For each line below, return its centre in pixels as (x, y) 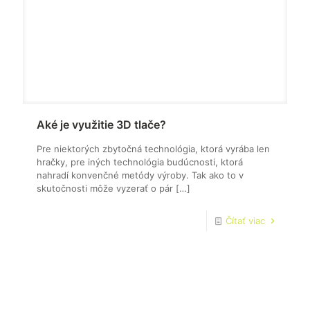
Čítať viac (247, 220)
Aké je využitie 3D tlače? (101, 124)
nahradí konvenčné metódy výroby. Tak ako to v (140, 175)
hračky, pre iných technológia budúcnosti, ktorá (140, 162)
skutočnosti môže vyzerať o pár (105, 188)
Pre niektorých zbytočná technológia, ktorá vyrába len (153, 148)
